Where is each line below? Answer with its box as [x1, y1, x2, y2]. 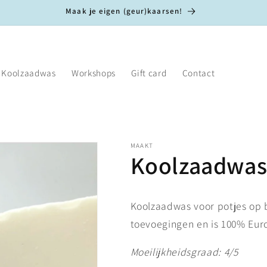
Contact [182, 67, 215, 79]
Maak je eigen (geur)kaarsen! [66, 6, 183, 16]
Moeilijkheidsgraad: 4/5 [130, 245, 238, 259]
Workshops [72, 67, 116, 79]
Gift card [131, 67, 167, 79]
